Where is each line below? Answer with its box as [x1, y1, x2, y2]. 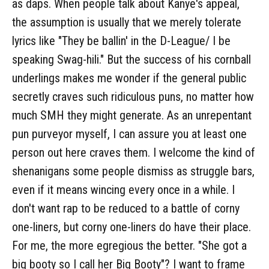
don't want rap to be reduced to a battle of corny [12, 201, 240, 216]
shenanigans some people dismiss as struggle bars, [12, 163, 255, 178]
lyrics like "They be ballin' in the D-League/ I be [12, 33, 231, 48]
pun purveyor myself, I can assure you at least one [12, 126, 247, 141]
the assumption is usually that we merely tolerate [12, 14, 241, 29]
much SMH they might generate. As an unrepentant [12, 107, 252, 122]
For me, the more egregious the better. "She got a [12, 238, 247, 253]
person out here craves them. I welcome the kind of [12, 145, 255, 160]
